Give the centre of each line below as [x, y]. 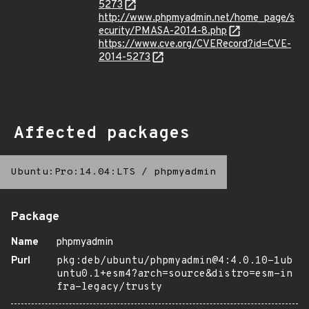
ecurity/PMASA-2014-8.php [163, 31]
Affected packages [102, 134]
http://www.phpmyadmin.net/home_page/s [197, 18]
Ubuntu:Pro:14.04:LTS [73, 172]
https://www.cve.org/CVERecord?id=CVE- [195, 44]
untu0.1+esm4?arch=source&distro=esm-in [175, 274]
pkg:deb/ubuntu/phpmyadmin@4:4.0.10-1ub [175, 261]
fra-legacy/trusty [109, 287]
